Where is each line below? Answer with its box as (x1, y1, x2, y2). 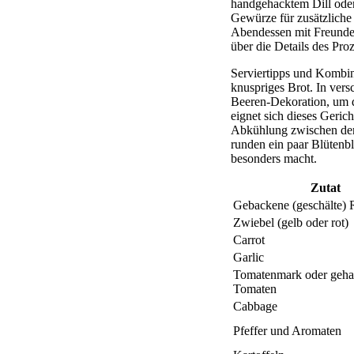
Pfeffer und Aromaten (233, 324, 341, 338)
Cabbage (233, 299, 277, 314)
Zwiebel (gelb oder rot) (233, 216, 348, 230)
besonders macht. (231, 152, 317, 166)
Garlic (233, 250, 264, 265)
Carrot (233, 233, 265, 247)
